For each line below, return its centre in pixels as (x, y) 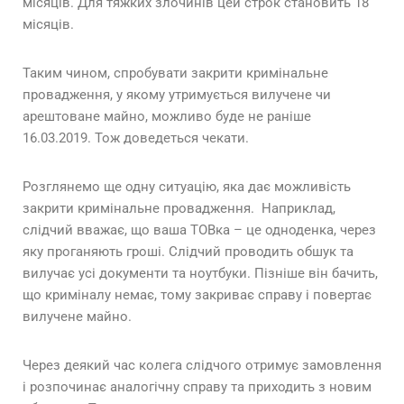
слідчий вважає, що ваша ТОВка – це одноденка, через (199, 230)
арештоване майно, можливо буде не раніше (167, 117)
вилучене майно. (77, 317)
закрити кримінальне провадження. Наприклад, (179, 209)
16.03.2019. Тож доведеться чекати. (136, 138)
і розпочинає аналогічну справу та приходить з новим (197, 387)
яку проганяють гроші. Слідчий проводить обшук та (188, 252)
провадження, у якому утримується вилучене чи (177, 95)
